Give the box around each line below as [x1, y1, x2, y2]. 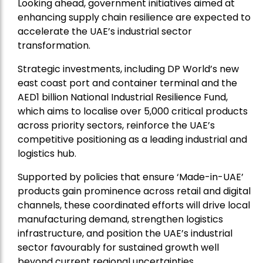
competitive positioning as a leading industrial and [18, 133, 247, 147]
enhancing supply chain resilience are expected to [18, 11, 251, 25]
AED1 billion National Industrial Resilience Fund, [18, 90, 228, 104]
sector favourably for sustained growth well [18, 241, 219, 255]
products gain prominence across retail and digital [18, 184, 251, 198]
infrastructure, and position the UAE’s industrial [18, 227, 232, 241]
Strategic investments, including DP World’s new [18, 62, 239, 76]
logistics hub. [18, 147, 76, 161]
